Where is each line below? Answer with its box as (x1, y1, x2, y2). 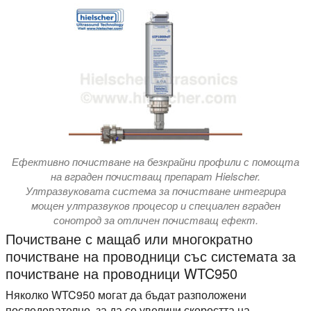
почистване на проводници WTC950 (6, 262, 237, 283)
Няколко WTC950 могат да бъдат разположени (6, 286, 246, 303)
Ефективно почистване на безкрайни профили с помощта (12, 153, 299, 169)
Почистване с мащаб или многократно (6, 228, 253, 249)
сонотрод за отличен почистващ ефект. (53, 212, 258, 227)
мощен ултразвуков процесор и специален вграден (31, 197, 280, 212)
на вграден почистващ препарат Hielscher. (51, 168, 260, 183)
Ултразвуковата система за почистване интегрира (25, 183, 286, 198)
